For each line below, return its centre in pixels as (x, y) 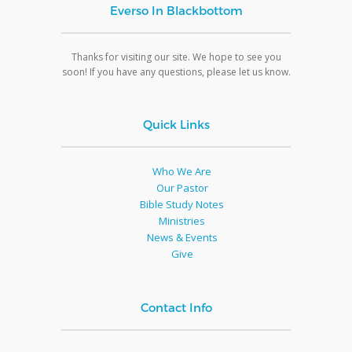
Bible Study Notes (182, 204)
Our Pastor (182, 187)
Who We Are (182, 171)
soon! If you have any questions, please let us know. (176, 71)
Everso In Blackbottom (176, 10)
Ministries (182, 220)
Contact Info (176, 307)
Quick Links (176, 124)
